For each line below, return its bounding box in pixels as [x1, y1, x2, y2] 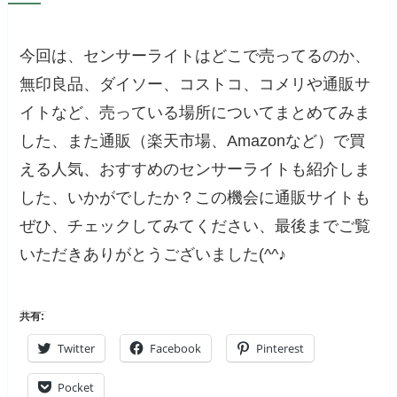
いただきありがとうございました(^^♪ [19, 245, 287, 264]
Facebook [150, 339, 202, 356]
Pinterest [256, 339, 305, 356]
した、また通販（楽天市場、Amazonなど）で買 [19, 132, 366, 151]
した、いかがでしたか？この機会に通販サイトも [19, 189, 371, 207]
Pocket [58, 378, 95, 395]
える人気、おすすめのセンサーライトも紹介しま [19, 160, 371, 179]
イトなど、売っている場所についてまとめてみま [19, 104, 371, 122]
